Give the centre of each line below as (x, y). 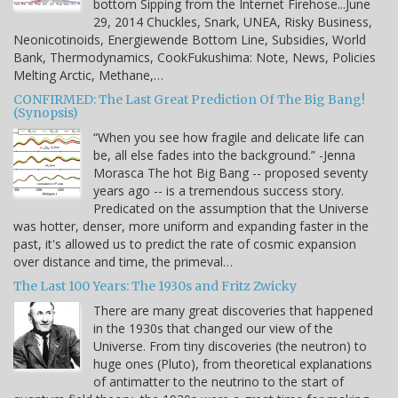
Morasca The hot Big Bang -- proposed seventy (231, 172)
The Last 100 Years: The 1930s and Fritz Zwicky (155, 286)
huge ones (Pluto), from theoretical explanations (233, 363)
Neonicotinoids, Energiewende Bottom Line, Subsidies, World (190, 39)
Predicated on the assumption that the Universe (231, 208)
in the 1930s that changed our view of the (213, 328)
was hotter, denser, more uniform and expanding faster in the (191, 226)
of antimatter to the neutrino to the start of (219, 381)
